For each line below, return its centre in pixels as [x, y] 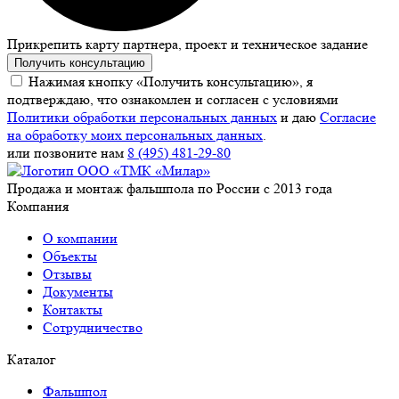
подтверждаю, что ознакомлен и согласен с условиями [173, 100]
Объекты [70, 256]
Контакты [73, 310]
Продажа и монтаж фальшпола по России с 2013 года [170, 189]
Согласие [348, 118]
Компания [38, 207]
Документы [78, 292]
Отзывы [67, 274]
